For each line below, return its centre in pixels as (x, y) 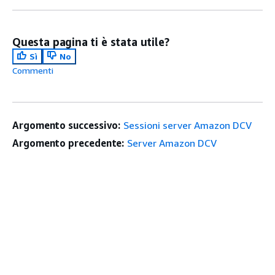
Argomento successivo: (67, 125)
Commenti (33, 70)
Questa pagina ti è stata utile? (91, 42)
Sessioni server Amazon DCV (188, 125)
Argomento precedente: (68, 143)
